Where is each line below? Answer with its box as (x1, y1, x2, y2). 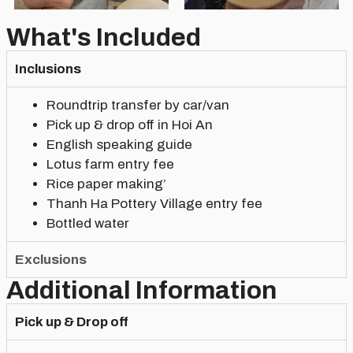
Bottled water (46, 216, 129, 232)
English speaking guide (46, 137, 192, 153)
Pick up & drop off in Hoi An (46, 117, 213, 133)
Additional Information (6, 277, 277, 305)
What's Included (6, 24, 201, 52)
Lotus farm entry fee (46, 157, 174, 173)
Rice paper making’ (46, 176, 166, 192)
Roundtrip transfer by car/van (46, 98, 229, 113)
